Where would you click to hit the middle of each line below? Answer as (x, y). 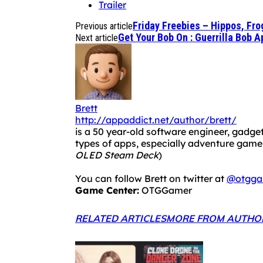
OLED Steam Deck (117, 155)
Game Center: (107, 190)
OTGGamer (166, 190)
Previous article (104, 26)
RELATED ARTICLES (121, 219)
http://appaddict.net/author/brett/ (156, 120)
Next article (97, 38)
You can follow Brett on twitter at (151, 179)
